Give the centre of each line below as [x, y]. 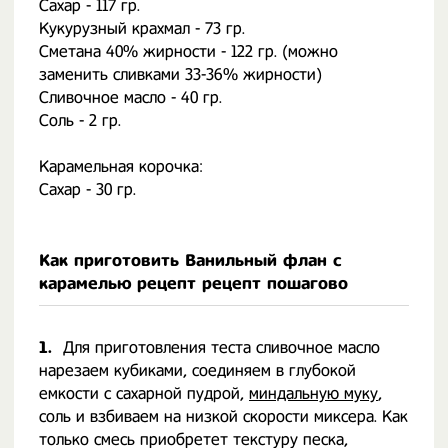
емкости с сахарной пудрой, [144, 393]
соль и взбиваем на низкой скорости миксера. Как [223, 416]
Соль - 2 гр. [80, 120]
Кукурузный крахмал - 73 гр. [142, 28]
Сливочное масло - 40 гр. [130, 97]
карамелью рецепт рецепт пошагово [193, 283]
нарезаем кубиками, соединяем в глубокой [197, 370]
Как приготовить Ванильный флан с [190, 260]
